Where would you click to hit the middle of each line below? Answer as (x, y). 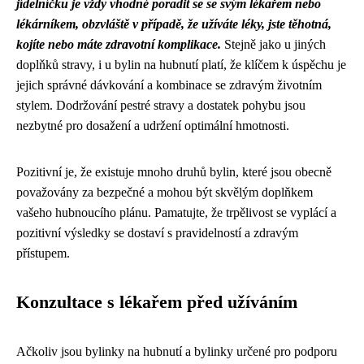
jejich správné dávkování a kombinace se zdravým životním (169, 84)
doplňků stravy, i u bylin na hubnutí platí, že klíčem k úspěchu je (181, 64)
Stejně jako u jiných (273, 44)
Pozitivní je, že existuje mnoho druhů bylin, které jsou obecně (174, 171)
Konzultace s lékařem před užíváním (157, 302)
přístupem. (43, 253)
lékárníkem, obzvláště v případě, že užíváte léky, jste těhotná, (174, 24)
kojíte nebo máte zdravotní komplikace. (119, 44)
